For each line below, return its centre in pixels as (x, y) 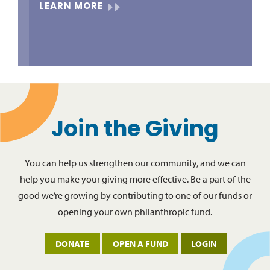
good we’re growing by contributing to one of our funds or (135, 195)
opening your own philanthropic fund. (135, 212)
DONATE (73, 243)
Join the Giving (135, 131)
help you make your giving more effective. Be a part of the (135, 179)
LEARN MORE (71, 7)
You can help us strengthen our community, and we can (135, 163)
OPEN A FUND (140, 243)
